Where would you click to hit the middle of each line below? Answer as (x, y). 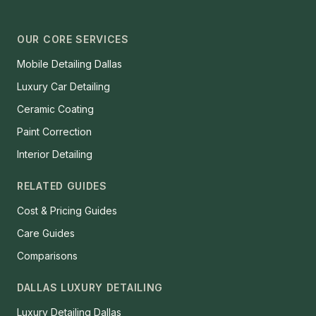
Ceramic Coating (55, 109)
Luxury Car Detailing (63, 86)
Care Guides (46, 233)
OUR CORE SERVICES (73, 39)
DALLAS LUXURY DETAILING (90, 287)
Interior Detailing (55, 154)
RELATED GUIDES (62, 186)
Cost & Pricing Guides (67, 211)
